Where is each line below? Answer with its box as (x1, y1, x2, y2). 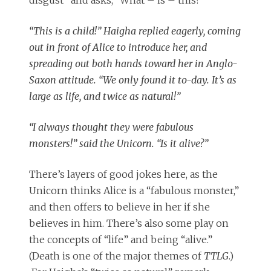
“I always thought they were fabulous (29, 121, 194, 134)
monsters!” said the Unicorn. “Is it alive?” (29, 137, 208, 150)
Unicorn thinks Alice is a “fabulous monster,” (29, 184, 239, 197)
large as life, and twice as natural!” (29, 90, 180, 103)
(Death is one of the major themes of (29, 250, 204, 263)
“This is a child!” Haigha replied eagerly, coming (29, 25, 241, 38)
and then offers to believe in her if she (29, 201, 210, 214)
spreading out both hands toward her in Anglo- (29, 57, 238, 70)
